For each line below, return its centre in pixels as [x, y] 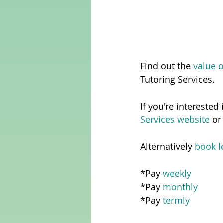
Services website [175, 120]
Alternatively [167, 147]
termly [176, 200]
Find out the [166, 66]
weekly [177, 173]
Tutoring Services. [180, 79]
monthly [180, 187]
